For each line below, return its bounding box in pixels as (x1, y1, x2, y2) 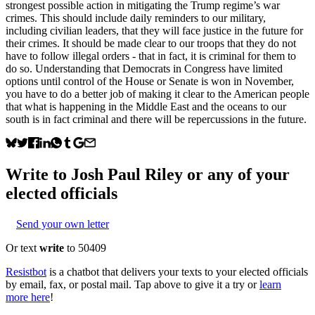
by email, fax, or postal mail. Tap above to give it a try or (6, 278, 257, 290)
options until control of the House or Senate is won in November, (6, 75, 294, 87)
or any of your (183, 165, 290, 184)
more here (6, 290, 50, 303)
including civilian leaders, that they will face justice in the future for (6, 24, 303, 37)
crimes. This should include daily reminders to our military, (6, 11, 266, 24)
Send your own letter (16, 217, 109, 230)
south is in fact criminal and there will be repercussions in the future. (6, 112, 307, 125)
